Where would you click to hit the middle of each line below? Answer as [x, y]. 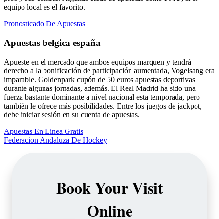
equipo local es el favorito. [44, 7]
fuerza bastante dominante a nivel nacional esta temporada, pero [102, 97]
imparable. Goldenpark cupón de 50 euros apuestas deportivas [99, 79]
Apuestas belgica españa [52, 43]
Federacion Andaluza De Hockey [55, 140]
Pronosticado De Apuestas [44, 24]
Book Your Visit [109, 187]
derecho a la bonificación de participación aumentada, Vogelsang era [109, 70]
